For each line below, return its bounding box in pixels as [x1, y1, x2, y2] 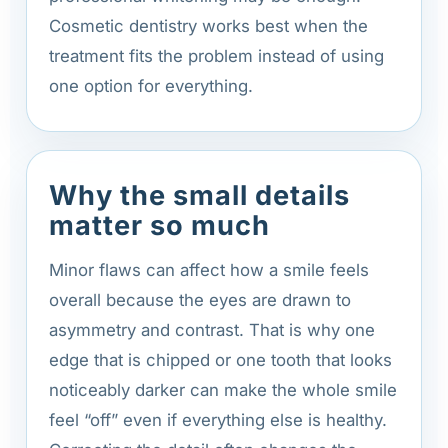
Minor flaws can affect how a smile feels [49, 259, 369, 280]
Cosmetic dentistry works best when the [49, 15, 368, 36]
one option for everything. [49, 75, 253, 96]
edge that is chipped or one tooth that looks [49, 349, 392, 370]
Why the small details [49, 178, 350, 212]
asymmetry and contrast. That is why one [49, 319, 375, 340]
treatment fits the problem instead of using [49, 45, 384, 66]
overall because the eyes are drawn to [49, 289, 351, 310]
